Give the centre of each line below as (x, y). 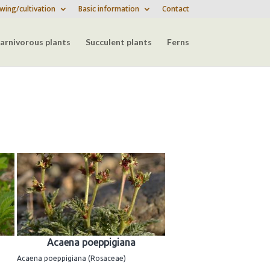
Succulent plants (118, 42)
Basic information (108, 9)
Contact (175, 9)
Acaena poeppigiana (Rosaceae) (71, 259)
